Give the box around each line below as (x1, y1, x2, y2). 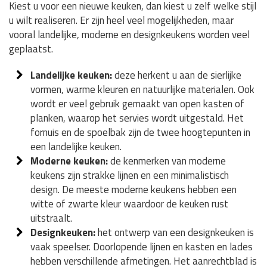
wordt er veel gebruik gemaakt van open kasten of (30, 96, 245, 112)
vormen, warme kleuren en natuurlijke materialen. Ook (30, 82, 255, 98)
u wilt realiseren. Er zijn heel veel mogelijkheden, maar (9, 13, 234, 29)
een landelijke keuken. (30, 139, 122, 155)
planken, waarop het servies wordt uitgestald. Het (30, 110, 244, 126)
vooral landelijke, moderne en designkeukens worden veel (9, 27, 250, 43)
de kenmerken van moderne (108, 153, 226, 169)
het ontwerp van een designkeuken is (95, 225, 254, 241)
